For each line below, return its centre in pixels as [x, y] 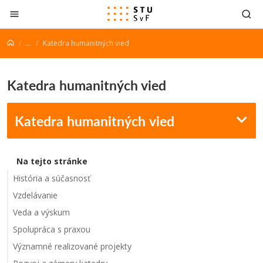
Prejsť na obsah [43, 11]
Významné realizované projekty [72, 246]
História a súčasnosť [52, 178]
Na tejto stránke [52, 161]
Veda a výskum [41, 212]
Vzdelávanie [35, 195]
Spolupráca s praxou [52, 229]
